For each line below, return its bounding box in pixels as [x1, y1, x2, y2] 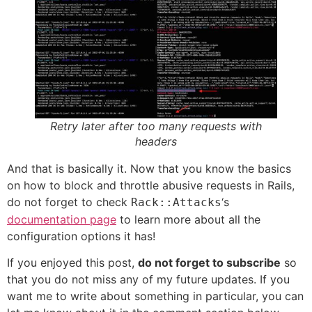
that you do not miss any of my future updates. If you [7, 272, 290, 287]
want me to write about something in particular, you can [7, 289, 304, 304]
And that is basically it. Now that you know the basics [7, 161, 291, 175]
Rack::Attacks [131, 195, 221, 209]
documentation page [7, 212, 116, 226]
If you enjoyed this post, [7, 256, 138, 270]
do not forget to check [7, 194, 131, 209]
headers [135, 134, 177, 148]
